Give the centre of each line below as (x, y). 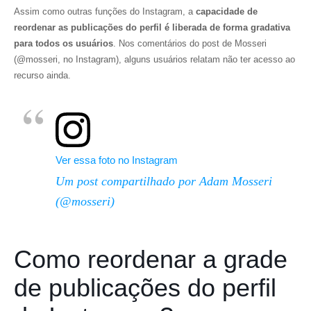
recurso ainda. (42, 75)
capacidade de (225, 11)
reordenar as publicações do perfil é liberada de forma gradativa (152, 27)
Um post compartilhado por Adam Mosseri (164, 181)
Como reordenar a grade (151, 259)
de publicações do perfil (145, 288)
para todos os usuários (64, 43)
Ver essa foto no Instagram (117, 160)
